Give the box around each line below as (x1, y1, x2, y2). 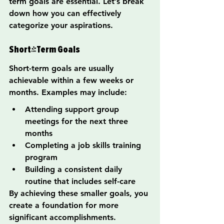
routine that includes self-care (25, 176, 135, 186)
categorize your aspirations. (9, 20, 113, 30)
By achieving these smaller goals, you (9, 188, 150, 198)
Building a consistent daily (25, 164, 124, 174)
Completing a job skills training (25, 140, 143, 150)
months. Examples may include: (9, 87, 127, 97)
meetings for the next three (25, 116, 130, 126)
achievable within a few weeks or (9, 75, 136, 85)
